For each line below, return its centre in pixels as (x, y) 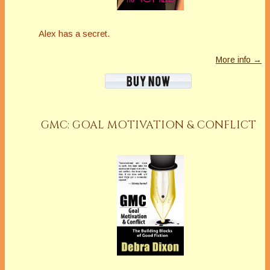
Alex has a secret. (74, 34)
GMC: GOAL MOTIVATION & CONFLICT (149, 125)
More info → (239, 60)
